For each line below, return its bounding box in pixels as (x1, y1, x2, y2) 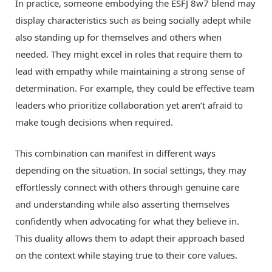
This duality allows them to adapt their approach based (15, 232, 245, 245)
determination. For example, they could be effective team (15, 82, 254, 95)
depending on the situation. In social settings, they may (15, 164, 246, 177)
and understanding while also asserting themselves (15, 198, 229, 211)
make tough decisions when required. (15, 116, 173, 129)
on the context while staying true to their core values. (15, 249, 237, 262)
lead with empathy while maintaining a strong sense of (15, 65, 245, 78)
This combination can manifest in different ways (15, 147, 216, 160)
